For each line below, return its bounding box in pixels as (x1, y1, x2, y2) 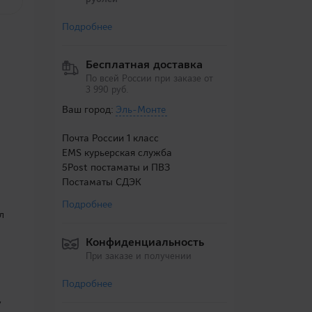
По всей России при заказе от (85, 72, 213, 84)
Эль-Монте (115, 103, 166, 116)
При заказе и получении (85, 250, 192, 262)
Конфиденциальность (85, 235, 204, 249)
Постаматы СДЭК (61, 175, 141, 188)
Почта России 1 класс (61, 132, 159, 144)
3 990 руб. (85, 84, 129, 95)
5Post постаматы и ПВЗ (61, 161, 170, 173)
